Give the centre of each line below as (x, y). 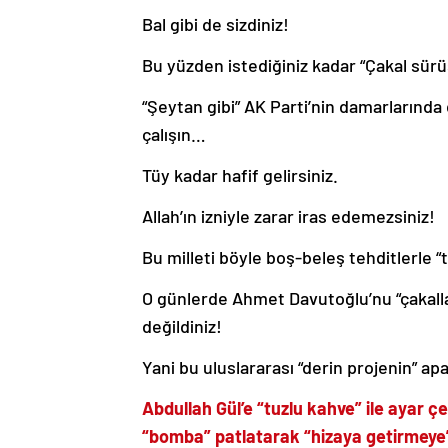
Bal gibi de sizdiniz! (215, 23)
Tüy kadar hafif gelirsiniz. (240, 174)
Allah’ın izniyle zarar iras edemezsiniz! (288, 215)
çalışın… (174, 133)
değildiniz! (182, 325)
